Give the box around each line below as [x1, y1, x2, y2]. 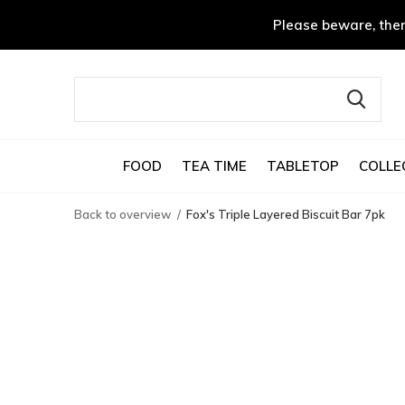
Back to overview [74, 207, 171, 221]
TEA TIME [181, 156, 247, 174]
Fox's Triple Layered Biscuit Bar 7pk [186, 207, 385, 221]
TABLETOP [266, 156, 339, 174]
